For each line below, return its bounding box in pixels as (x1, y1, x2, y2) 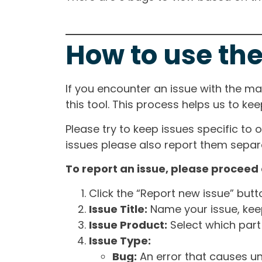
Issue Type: (89, 233, 151, 248)
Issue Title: (89, 201, 147, 216)
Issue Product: (89, 217, 167, 232)
